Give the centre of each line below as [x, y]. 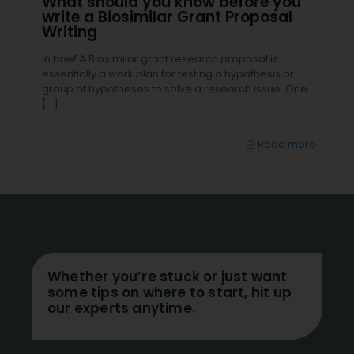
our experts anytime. [121, 308]
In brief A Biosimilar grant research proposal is [160, 59]
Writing [70, 32]
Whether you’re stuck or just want [168, 277]
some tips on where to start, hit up [170, 292]
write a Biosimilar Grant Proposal [167, 17]
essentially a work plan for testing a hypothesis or [168, 74]
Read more [287, 144]
